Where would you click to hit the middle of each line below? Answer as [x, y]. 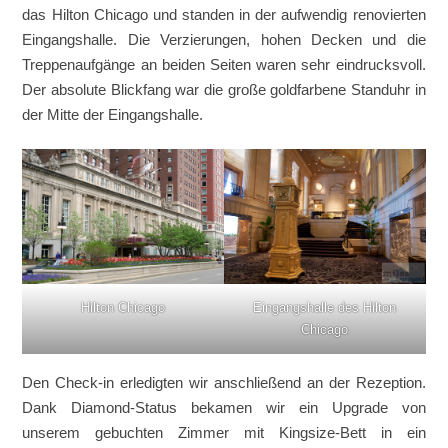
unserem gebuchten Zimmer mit [150, 432]
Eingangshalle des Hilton [325, 307]
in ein [395, 432]
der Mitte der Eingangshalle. [113, 114]
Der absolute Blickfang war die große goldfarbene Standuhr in [224, 89]
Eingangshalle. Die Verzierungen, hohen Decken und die [224, 39]
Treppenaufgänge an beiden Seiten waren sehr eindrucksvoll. [224, 64]
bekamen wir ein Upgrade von [301, 407]
